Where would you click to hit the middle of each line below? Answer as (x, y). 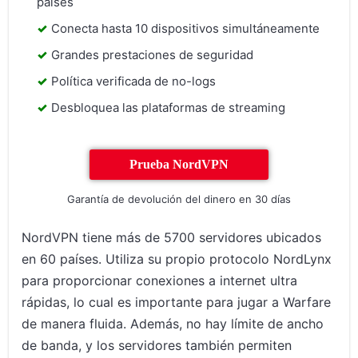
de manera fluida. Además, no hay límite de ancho (173, 323)
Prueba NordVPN (179, 164)
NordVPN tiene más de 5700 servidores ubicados (172, 237)
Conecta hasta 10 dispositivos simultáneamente (186, 28)
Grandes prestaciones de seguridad (153, 54)
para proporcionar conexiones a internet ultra (160, 280)
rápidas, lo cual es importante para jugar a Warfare (177, 302)
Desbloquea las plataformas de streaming (169, 107)
